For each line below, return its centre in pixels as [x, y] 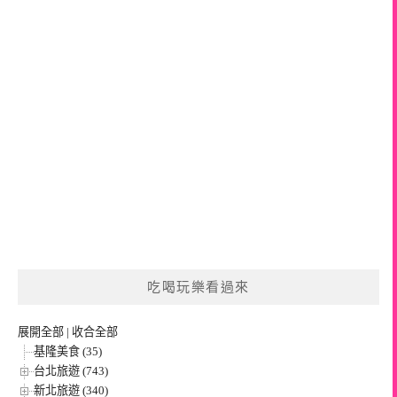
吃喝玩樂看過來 [198, 287]
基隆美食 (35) [68, 351]
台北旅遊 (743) [71, 370]
